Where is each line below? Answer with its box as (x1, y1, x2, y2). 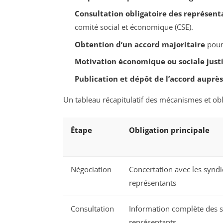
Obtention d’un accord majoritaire (74, 39, 205, 49)
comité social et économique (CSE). (74, 22, 193, 32)
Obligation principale (129, 125, 210, 135)
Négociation (71, 164, 111, 175)
